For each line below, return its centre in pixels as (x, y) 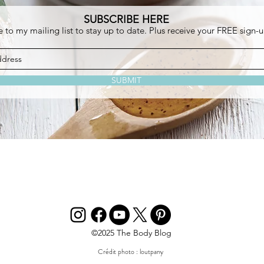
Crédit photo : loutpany (131, 252)
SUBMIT (126, 80)
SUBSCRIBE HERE (126, 20)
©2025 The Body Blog (131, 233)
